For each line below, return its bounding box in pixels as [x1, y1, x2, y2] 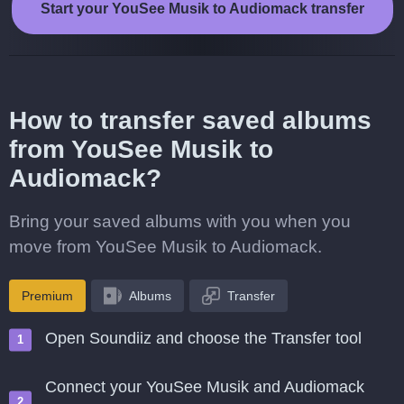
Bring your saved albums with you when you [9, 212, 351, 231]
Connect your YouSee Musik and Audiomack [45, 378, 364, 396]
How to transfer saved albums [9, 106, 372, 134]
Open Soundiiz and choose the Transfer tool [45, 329, 362, 347]
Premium [22, 289, 73, 303]
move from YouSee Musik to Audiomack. [9, 237, 322, 256]
